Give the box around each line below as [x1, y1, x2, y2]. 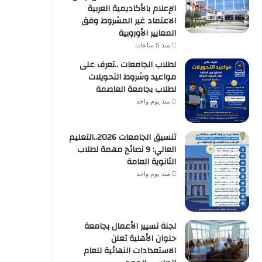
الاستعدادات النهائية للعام [84, 243, 176, 258]
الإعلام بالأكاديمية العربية [88, 1, 176, 17]
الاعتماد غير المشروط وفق [81, 13, 176, 29]
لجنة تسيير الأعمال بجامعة [84, 218, 176, 234]
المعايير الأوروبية [119, 26, 176, 42]
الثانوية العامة [127, 154, 176, 170]
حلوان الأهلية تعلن [111, 230, 176, 246]
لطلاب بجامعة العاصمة [96, 82, 176, 98]
